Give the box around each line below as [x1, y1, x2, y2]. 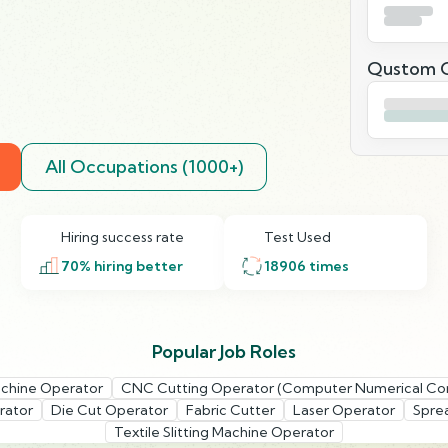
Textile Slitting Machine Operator [113, 422, 334, 441]
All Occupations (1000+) [44, 154, 243, 178]
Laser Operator [292, 400, 395, 419]
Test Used [264, 227, 331, 246]
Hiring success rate [60, 227, 184, 246]
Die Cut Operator [50, 400, 168, 419]
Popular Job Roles [151, 339, 296, 363]
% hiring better [78, 256, 183, 275]
